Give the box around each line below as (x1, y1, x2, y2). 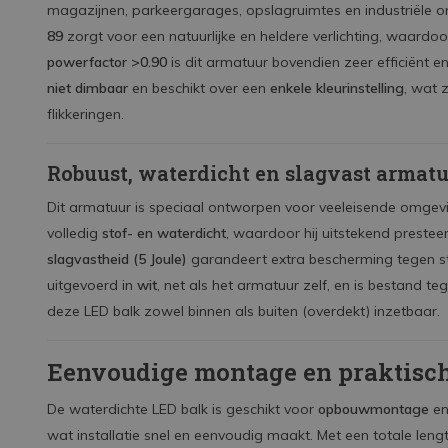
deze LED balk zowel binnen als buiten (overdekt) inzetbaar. (47, 302, 440, 320)
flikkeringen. (47, 105, 124, 123)
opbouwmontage (318, 400, 429, 418)
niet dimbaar (47, 79, 128, 97)
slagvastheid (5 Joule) (47, 250, 187, 268)
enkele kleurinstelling (270, 79, 404, 97)
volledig (47, 224, 102, 242)
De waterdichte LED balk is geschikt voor (47, 400, 318, 418)
